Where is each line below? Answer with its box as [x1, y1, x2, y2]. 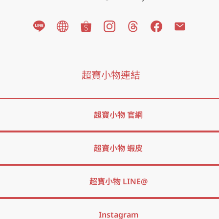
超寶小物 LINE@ [89, 176, 148, 187]
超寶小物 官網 [94, 109, 143, 121]
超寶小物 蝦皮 [94, 143, 143, 154]
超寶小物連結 [81, 68, 140, 82]
